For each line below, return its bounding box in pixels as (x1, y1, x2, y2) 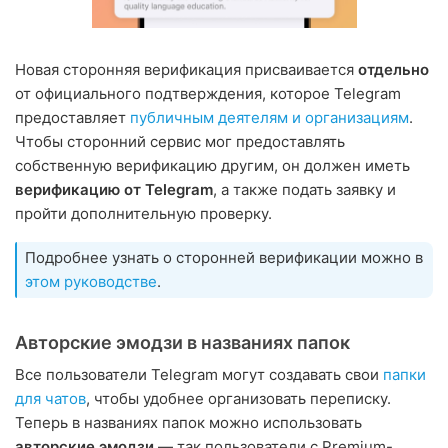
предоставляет (15, 107, 130, 127)
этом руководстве (25, 271, 157, 291)
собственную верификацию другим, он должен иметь (15, 155, 410, 175)
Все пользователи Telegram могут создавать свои (15, 364, 383, 384)
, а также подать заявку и (213, 179, 396, 199)
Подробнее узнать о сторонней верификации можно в (25, 247, 423, 267)
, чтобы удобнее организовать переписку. (86, 388, 391, 408)
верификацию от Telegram (15, 179, 213, 199)
